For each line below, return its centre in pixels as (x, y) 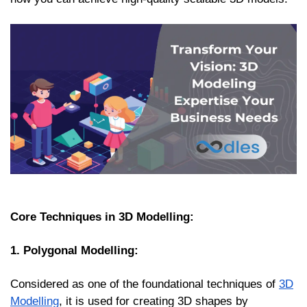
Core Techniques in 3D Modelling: (102, 217)
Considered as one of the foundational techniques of (145, 284)
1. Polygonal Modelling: (76, 250)
